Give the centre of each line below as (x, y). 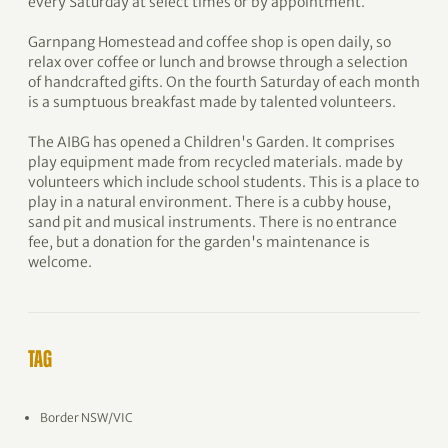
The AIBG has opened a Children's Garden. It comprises (211, 142)
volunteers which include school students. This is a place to (223, 182)
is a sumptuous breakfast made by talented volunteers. (212, 102)
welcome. (60, 262)
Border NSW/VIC (86, 417)
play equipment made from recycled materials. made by (215, 162)
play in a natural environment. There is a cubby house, (209, 202)
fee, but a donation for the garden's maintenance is (199, 242)
